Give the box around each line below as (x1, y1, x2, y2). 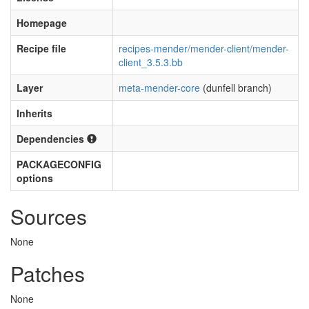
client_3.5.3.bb (119, 55, 183, 69)
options (17, 171, 53, 185)
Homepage (17, 16, 67, 30)
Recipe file (17, 41, 66, 55)
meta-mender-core (119, 81, 200, 94)
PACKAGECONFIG (17, 157, 101, 171)
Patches (10, 259, 85, 288)
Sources (10, 201, 87, 231)
